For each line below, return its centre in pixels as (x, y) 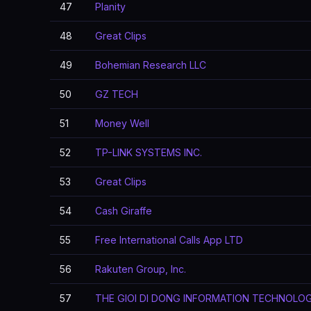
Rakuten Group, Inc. (141, 269)
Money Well (122, 123)
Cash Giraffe (124, 211)
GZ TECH (117, 94)
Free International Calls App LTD (169, 240)
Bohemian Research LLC (151, 65)
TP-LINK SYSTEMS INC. (149, 152)
